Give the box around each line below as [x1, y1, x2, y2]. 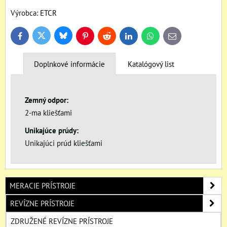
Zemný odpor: [25, 94, 68, 105]
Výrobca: [11, 7, 40, 18]
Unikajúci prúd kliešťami [25, 137, 102, 148]
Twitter [41, 33, 60, 42]
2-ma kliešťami [25, 107, 72, 118]
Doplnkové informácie [34, 58, 105, 69]
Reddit [106, 33, 124, 43]
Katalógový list [128, 58, 174, 69]
